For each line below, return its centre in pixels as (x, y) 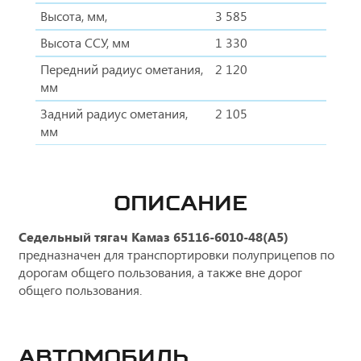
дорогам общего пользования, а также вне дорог (160, 272)
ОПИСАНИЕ (180, 203)
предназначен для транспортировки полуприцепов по (176, 255)
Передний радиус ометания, (121, 69)
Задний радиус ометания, (114, 114)
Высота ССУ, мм (85, 43)
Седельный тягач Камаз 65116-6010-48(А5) (154, 237)
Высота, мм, (73, 16)
